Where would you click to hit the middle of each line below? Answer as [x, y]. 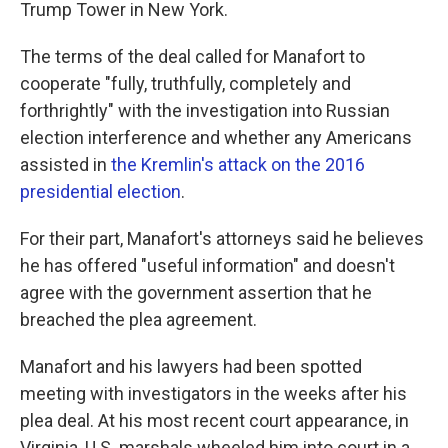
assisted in [65, 165]
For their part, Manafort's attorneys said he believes [222, 239]
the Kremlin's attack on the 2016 [238, 165]
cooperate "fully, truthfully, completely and [185, 84]
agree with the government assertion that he [196, 293]
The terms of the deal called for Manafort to [192, 57]
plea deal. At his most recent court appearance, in [214, 421]
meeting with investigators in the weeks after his [213, 394]
